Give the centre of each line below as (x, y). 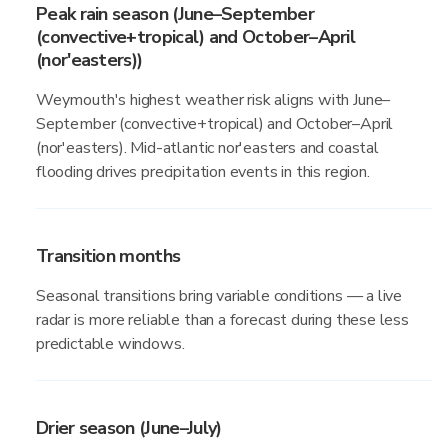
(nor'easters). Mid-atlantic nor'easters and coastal (207, 148)
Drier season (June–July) (129, 428)
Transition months (108, 256)
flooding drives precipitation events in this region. (203, 172)
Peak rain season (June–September (175, 14)
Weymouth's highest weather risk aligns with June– (213, 100)
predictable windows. (110, 344)
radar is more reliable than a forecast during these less (222, 320)
